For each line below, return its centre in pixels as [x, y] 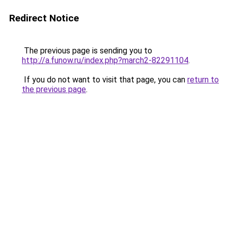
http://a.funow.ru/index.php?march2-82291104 [105, 60]
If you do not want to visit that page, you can [105, 80]
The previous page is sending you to [87, 51]
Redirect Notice [44, 18]
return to [203, 80]
